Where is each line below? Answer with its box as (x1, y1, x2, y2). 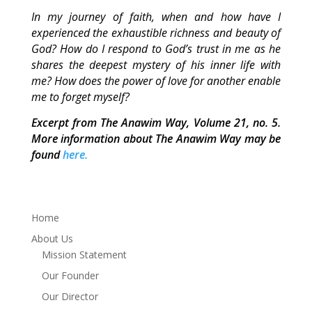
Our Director (41, 290, 98, 303)
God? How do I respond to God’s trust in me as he (31, 41, 281, 56)
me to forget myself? (31, 89, 130, 104)
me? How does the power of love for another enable (31, 73, 281, 88)
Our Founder (41, 269, 99, 282)
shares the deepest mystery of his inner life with (31, 57, 281, 72)
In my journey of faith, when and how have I (31, 9, 281, 24)
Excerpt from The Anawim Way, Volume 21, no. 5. (31, 115, 281, 130)
